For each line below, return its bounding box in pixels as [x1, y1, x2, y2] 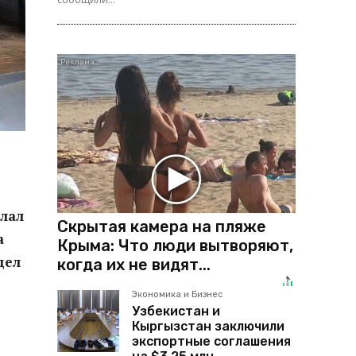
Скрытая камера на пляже [57, 216, 266, 236]
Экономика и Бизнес [132, 288, 222, 300]
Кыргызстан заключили [132, 318, 284, 334]
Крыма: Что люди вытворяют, [57, 235, 293, 255]
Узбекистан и [132, 303, 220, 319]
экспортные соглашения [132, 333, 291, 349]
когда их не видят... [57, 254, 211, 274]
